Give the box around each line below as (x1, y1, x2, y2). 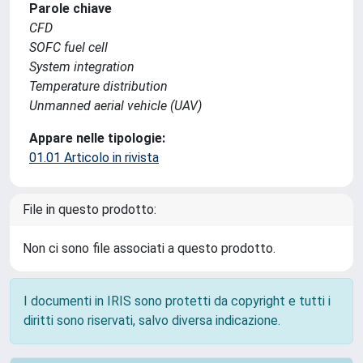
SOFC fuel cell (29, 40, 108, 55)
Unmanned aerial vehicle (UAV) (29, 98, 202, 113)
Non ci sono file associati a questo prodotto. (23, 241, 275, 256)
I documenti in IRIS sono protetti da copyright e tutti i (23, 293, 331, 309)
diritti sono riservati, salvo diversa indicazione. (23, 313, 280, 328)
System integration (29, 59, 135, 75)
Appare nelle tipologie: (29, 130, 165, 146)
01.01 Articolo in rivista (29, 150, 159, 165)
